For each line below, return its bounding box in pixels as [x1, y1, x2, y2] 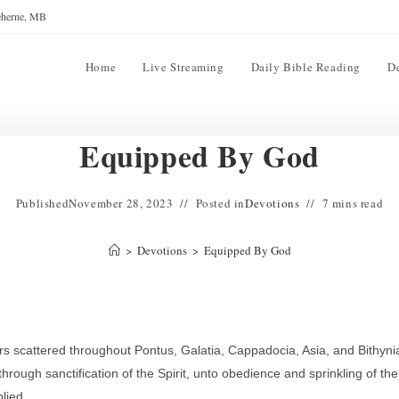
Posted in [195, 195, 245, 211]
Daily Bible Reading [250, 59, 361, 75]
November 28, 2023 [69, 195, 174, 211]
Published [15, 195, 69, 211]
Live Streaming [142, 59, 224, 75]
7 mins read [322, 195, 384, 211]
